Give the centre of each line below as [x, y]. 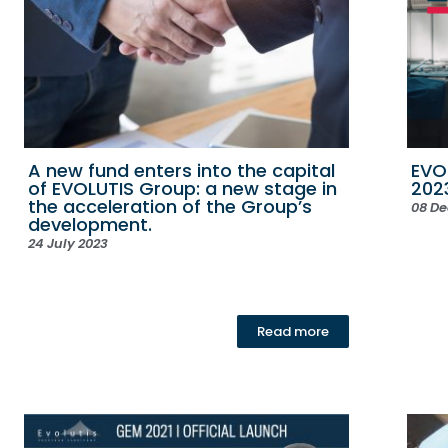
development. [90, 225]
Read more [293, 332]
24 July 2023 [68, 244]
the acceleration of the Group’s [170, 207]
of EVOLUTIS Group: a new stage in [182, 189]
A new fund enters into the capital [181, 171]
